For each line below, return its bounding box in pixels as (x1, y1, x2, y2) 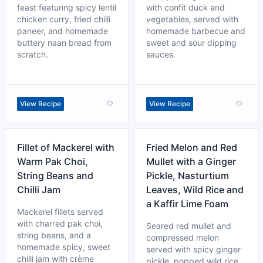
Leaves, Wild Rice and (146, 184, 244, 195)
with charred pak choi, (17, 218, 103, 228)
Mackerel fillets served (17, 207, 103, 217)
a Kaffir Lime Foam (146, 198, 228, 210)
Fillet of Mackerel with (17, 141, 114, 153)
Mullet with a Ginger (146, 156, 236, 167)
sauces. (146, 49, 176, 59)
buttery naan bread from (17, 38, 112, 48)
